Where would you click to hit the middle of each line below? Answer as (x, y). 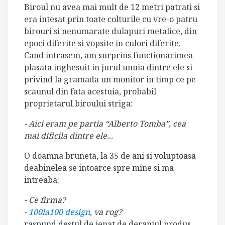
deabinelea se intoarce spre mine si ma (99, 167)
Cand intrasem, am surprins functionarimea (108, 55)
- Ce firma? (45, 200)
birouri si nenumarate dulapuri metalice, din (110, 31)
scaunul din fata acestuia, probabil (90, 91)
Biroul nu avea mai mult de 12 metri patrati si (112, 7)
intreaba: (42, 180)
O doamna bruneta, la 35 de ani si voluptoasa (110, 155)
